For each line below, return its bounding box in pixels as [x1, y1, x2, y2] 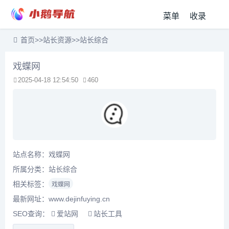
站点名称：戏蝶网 [13, 150, 70, 159]
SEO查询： [13, 210, 51, 218]
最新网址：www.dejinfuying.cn [13, 195, 110, 203]
